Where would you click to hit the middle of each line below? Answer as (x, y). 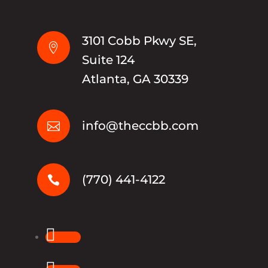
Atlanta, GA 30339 (135, 79)
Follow (68, 237)
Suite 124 (109, 60)
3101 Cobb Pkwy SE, (140, 41)
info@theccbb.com (141, 126)
